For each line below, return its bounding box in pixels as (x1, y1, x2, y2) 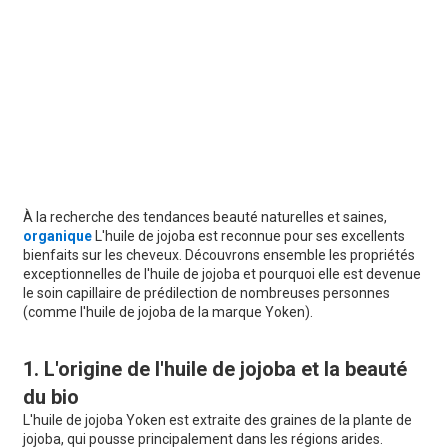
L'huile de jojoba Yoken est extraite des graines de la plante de (22, 412, 412, 429)
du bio (22, 385, 79, 410)
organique (22, 228, 92, 245)
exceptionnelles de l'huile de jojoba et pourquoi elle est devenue (22, 266, 421, 283)
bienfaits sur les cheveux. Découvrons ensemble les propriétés (22, 247, 415, 264)
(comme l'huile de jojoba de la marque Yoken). (22, 304, 313, 321)
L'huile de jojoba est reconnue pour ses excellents (91, 228, 405, 245)
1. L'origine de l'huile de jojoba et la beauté (22, 357, 407, 382)
